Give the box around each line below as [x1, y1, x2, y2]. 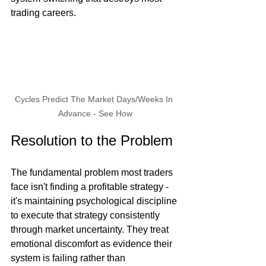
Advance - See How [58, 108, 132, 118]
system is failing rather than [11, 252, 128, 263]
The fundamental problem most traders [11, 167, 175, 178]
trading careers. [11, 8, 76, 18]
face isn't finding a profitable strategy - [11, 181, 171, 192]
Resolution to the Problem [11, 132, 173, 148]
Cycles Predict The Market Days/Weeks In [15, 94, 175, 104]
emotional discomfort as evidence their [11, 238, 175, 249]
